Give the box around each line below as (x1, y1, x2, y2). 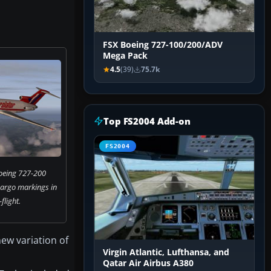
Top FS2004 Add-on (103, 115, 191, 128)
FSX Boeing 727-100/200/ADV (103, 39, 223, 51)
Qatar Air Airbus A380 (103, 258, 194, 269)
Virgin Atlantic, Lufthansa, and (103, 247, 229, 258)
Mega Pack (103, 50, 148, 62)
